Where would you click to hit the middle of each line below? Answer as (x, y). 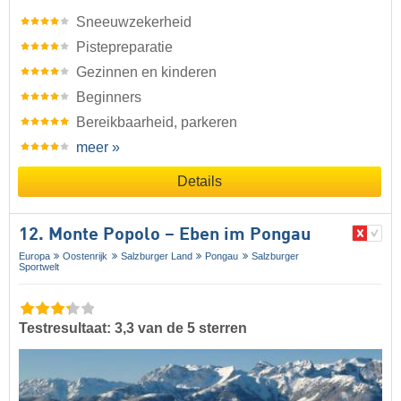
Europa (34, 256)
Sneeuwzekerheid (134, 21)
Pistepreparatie (124, 47)
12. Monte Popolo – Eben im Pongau (165, 235)
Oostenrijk (85, 256)
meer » (98, 147)
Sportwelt (39, 266)
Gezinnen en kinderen (146, 72)
